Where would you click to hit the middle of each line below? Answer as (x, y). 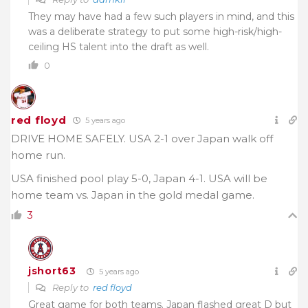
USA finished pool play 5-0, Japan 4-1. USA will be (139, 178)
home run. (38, 155)
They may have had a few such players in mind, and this (161, 16)
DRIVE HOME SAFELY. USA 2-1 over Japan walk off (142, 138)
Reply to (71, 287)
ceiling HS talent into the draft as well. (119, 46)
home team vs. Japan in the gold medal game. (133, 195)
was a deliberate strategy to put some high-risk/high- (155, 31)
